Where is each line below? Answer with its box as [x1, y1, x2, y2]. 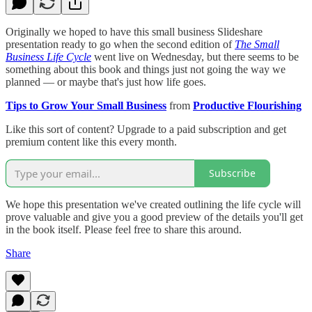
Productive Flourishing [193, 99, 302, 111]
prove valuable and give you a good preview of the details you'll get [6, 210, 303, 223]
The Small [235, 38, 279, 50]
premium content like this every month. [6, 135, 177, 148]
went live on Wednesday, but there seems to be [91, 50, 299, 63]
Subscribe [209, 166, 256, 180]
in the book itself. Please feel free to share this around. [6, 223, 242, 235]
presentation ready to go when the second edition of [6, 38, 235, 50]
